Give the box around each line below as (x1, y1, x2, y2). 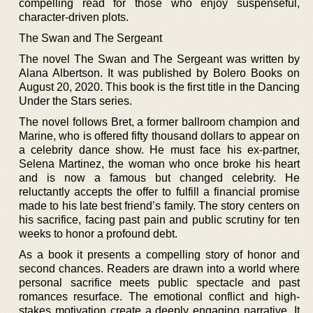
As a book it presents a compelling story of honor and (19, 248, 300, 261)
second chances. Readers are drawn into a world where (19, 262, 300, 275)
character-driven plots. (19, 10, 129, 23)
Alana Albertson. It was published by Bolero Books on (19, 66, 300, 79)
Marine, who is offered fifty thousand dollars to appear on (19, 129, 300, 142)
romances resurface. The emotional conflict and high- (19, 290, 300, 303)
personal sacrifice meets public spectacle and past (19, 276, 300, 289)
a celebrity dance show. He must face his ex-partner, (19, 143, 300, 156)
